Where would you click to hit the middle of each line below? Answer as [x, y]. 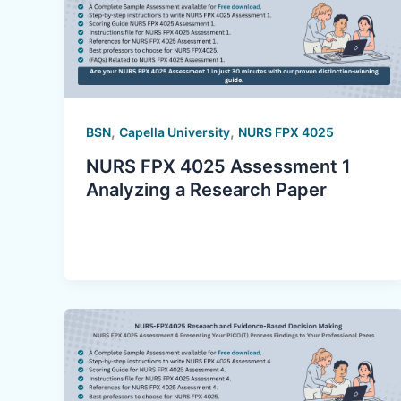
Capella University [175, 132]
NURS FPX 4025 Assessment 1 [218, 167]
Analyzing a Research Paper [206, 190]
